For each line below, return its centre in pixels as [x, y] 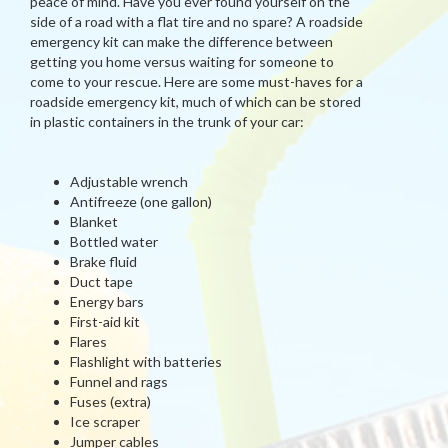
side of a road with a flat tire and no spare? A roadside [196, 21]
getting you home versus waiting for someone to [182, 61]
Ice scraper [105, 421]
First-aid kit [105, 321]
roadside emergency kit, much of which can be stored [195, 101]
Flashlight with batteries [146, 361]
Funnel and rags [119, 381]
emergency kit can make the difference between [181, 41]
